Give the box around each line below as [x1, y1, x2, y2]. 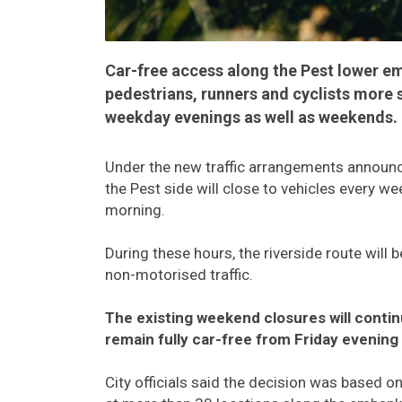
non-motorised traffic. [105, 265, 253, 284]
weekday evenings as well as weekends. [105, 107, 398, 127]
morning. [105, 200, 165, 219]
